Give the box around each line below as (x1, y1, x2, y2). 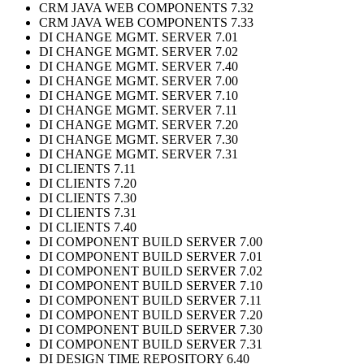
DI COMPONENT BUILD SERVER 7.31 (39, 337, 262, 352)
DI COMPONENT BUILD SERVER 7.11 (39, 293, 262, 308)
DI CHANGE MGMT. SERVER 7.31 (39, 147, 238, 162)
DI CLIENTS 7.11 (39, 162, 136, 176)
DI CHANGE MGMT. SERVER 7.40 (39, 59, 238, 74)
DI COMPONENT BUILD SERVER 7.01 (39, 249, 262, 264)
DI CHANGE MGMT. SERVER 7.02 (39, 45, 238, 59)
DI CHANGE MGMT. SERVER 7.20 (39, 118, 238, 132)
